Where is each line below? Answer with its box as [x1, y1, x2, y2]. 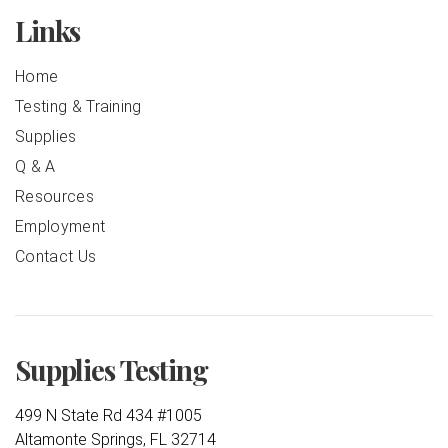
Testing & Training [15, 96, 142, 116]
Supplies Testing [15, 350, 208, 388]
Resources [15, 186, 94, 206]
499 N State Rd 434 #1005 [15, 405, 202, 425]
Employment [15, 216, 106, 236]
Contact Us [15, 246, 97, 266]
